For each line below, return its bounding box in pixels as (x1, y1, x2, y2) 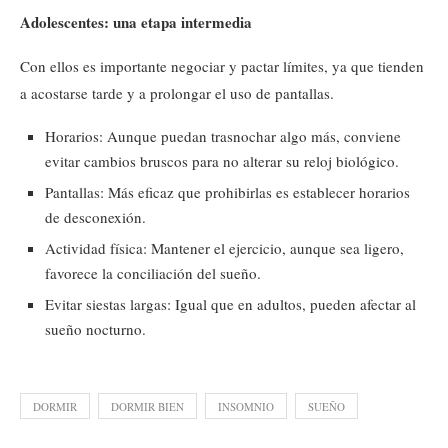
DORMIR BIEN (111, 398, 184, 414)
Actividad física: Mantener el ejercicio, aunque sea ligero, (45, 237, 404, 258)
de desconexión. (45, 206, 146, 227)
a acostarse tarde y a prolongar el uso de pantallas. (20, 82, 334, 103)
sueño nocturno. (45, 318, 146, 339)
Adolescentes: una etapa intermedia (20, 10, 252, 33)
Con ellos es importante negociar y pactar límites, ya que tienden (20, 55, 424, 76)
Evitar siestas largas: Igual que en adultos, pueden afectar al (45, 293, 416, 314)
